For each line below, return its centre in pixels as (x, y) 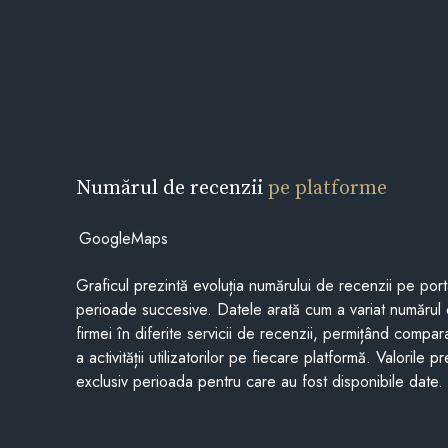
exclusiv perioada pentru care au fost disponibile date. (260, 382)
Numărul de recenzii (172, 186)
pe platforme (328, 186)
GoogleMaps (123, 238)
